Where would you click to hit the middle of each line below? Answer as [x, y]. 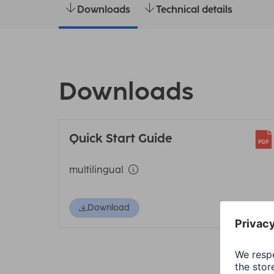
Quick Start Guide [121, 138]
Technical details [194, 9]
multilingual [96, 170]
